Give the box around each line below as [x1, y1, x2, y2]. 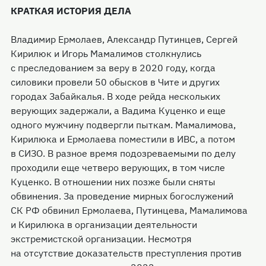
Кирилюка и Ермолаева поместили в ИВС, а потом [11, 133, 235, 145]
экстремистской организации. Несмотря [11, 233, 192, 245]
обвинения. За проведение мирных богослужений [11, 190, 233, 202]
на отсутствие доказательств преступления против [11, 247, 242, 259]
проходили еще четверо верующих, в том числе [11, 161, 225, 173]
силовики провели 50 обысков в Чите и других [11, 76, 220, 88]
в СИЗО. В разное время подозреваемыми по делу [11, 147, 236, 159]
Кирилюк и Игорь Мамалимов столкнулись [11, 47, 201, 59]
